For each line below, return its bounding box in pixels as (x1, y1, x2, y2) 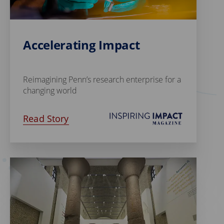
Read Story (23, 112, 69, 125)
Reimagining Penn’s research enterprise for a (23, 74, 181, 85)
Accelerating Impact (23, 36, 140, 53)
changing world (23, 85, 77, 96)
